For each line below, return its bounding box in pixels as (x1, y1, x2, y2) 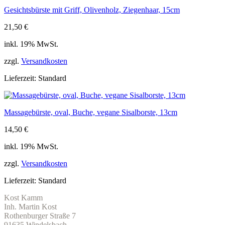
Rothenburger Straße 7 (4, 211, 76, 220)
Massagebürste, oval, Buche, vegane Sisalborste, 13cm (4, 108, 177, 117)
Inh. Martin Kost (4, 202, 57, 211)
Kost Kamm (4, 193, 43, 202)
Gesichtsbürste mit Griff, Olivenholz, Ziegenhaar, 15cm (4, 6, 180, 15)
